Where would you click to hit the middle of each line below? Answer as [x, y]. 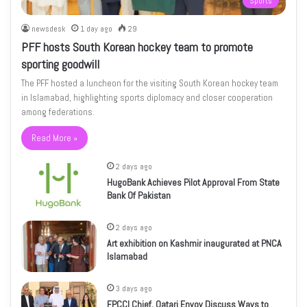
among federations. [58, 112]
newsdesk [49, 29]
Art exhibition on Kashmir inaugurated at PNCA [195, 244]
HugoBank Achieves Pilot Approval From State [194, 183]
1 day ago [97, 29]
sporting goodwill [61, 64]
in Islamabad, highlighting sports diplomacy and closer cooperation [147, 98]
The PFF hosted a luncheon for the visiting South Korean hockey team [150, 84]
